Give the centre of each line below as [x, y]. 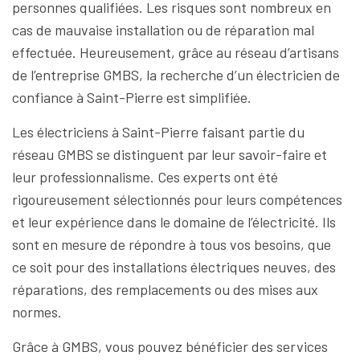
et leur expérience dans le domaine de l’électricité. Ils [174, 222]
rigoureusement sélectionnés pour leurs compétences [177, 199]
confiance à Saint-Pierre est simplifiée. [132, 97]
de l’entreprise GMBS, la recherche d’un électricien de [176, 75]
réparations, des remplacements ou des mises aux [165, 289]
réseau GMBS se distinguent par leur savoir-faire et [170, 154]
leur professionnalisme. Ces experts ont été [145, 177]
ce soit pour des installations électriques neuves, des [174, 267]
